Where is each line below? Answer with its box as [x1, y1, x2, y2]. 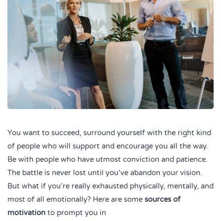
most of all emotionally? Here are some [7, 194, 145, 204]
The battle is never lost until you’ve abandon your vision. [7, 168, 202, 177]
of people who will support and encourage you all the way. [7, 141, 208, 150]
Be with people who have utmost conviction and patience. [7, 154, 208, 164]
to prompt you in [45, 208, 106, 217]
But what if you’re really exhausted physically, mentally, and [7, 181, 214, 190]
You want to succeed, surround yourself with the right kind [7, 128, 211, 137]
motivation [7, 208, 45, 217]
